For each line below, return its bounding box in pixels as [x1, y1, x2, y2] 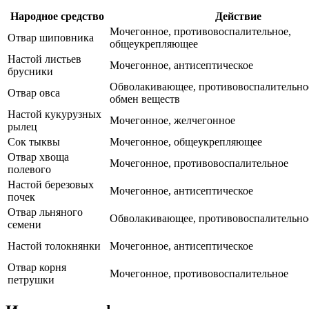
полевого [8, 163, 51, 175]
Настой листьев [8, 52, 81, 65]
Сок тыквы [8, 135, 60, 148]
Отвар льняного [8, 206, 83, 218]
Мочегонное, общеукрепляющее [110, 135, 262, 148]
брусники [8, 65, 53, 77]
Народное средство [10, 10, 104, 22]
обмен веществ [110, 92, 180, 105]
